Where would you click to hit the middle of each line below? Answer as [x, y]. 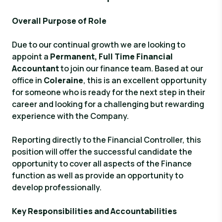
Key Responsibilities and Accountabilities [94, 211]
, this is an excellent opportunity [145, 80]
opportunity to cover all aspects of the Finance [102, 164]
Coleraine [63, 80]
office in [28, 80]
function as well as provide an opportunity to [98, 175]
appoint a [31, 56]
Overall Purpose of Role [59, 21]
